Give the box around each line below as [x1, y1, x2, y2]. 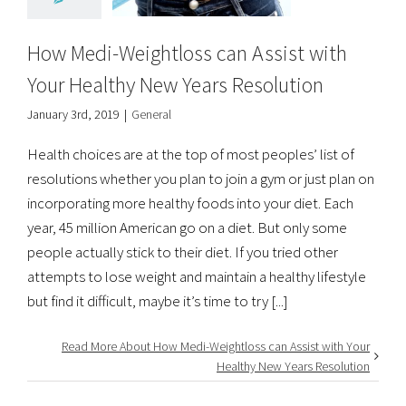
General [131, 105, 171, 122]
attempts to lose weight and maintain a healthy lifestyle [27, 266, 366, 286]
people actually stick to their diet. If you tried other [27, 241, 338, 262]
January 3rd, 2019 [27, 105, 120, 122]
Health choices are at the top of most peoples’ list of [27, 143, 354, 164]
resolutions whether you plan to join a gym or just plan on [27, 168, 374, 188]
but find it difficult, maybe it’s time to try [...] [27, 290, 288, 311]
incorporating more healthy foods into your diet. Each [27, 192, 353, 213]
